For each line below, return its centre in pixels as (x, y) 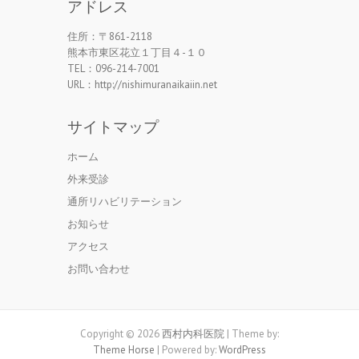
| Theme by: (252, 334)
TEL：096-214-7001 (113, 69)
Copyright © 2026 (121, 334)
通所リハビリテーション (125, 202)
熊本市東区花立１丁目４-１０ (137, 52)
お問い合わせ (99, 269)
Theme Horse (124, 350)
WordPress (242, 350)
